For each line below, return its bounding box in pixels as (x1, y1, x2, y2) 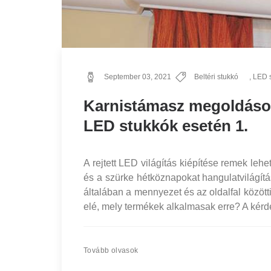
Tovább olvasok (83, 246, 139, 255)
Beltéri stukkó (194, 73, 238, 81)
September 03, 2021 (103, 73, 171, 81)
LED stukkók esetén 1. (83, 117, 248, 135)
